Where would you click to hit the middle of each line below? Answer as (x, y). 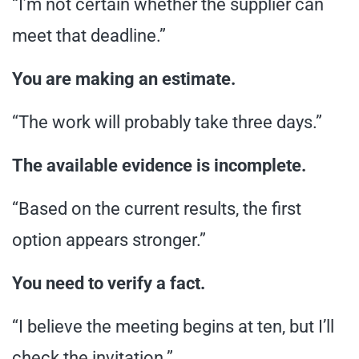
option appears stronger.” (109, 240)
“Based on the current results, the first (157, 208)
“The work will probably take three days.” (167, 122)
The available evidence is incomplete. (159, 165)
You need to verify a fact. (109, 283)
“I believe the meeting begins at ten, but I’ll (173, 326)
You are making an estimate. (124, 79)
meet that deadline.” (89, 35)
